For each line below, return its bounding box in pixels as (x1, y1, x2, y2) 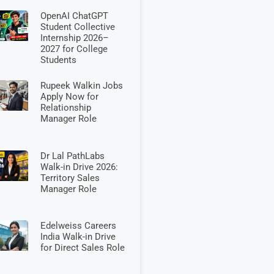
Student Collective (40, 21, 115, 32)
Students (40, 54, 76, 65)
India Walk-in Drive (40, 231, 116, 243)
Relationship (40, 102, 91, 114)
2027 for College (40, 43, 108, 54)
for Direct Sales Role (40, 242, 125, 254)
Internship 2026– (40, 32, 109, 43)
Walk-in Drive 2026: (40, 161, 118, 172)
